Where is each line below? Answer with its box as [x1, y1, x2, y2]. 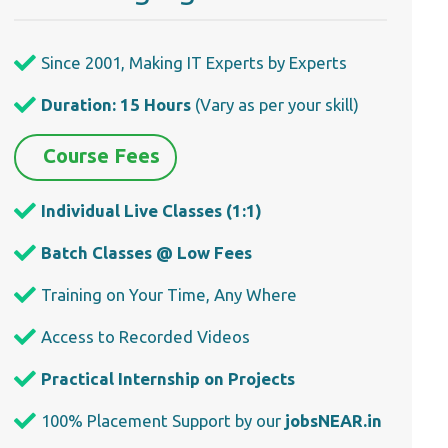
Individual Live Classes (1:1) [40, 200, 262, 220]
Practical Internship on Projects [40, 368, 295, 388]
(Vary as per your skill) [194, 95, 359, 114]
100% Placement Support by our [40, 410, 285, 430]
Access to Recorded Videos [40, 326, 250, 346]
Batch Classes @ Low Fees [40, 242, 252, 262]
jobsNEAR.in [284, 410, 382, 430]
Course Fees [42, 144, 160, 167]
